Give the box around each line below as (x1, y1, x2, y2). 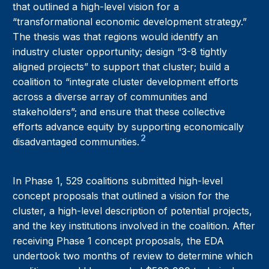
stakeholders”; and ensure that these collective (13, 106, 226, 118)
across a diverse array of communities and (13, 91, 208, 103)
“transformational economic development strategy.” (13, 16, 247, 28)
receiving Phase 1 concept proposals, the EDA (13, 235, 225, 247)
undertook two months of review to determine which (13, 250, 253, 262)
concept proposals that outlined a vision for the (13, 190, 230, 202)
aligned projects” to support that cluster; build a (13, 61, 230, 73)
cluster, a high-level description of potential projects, (13, 205, 253, 217)
